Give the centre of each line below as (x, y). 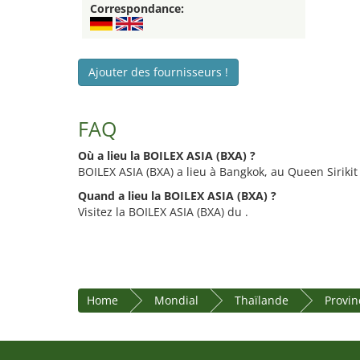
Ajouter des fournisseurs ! (158, 72)
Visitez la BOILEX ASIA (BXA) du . (163, 212)
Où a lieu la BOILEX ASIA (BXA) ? (167, 156)
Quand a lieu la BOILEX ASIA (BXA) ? (177, 196)
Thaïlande (262, 301)
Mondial (176, 301)
